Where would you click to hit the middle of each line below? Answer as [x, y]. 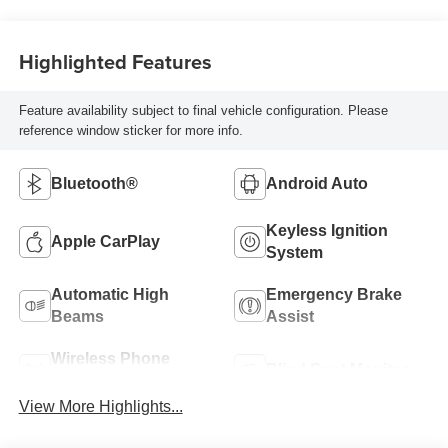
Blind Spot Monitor [337, 370]
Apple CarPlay [105, 242]
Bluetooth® [94, 184]
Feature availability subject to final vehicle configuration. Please [203, 110]
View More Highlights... [100, 407]
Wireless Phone [110, 359]
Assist [290, 317]
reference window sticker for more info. [130, 130]
